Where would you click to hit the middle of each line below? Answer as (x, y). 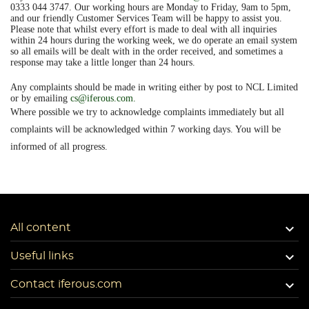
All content (41, 228)
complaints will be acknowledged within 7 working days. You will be (146, 129)
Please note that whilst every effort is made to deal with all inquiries (143, 29)
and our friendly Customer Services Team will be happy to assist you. (146, 18)
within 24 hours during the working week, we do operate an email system (154, 40)
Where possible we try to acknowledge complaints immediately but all (147, 112)
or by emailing (40, 98)
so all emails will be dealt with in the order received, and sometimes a (147, 51)
